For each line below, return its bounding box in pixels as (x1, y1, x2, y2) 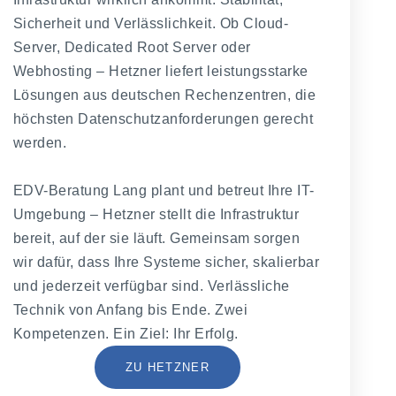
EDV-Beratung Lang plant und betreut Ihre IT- (12, 182, 315, 198)
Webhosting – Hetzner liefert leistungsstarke (12, 63, 308, 79)
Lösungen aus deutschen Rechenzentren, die (12, 87, 316, 103)
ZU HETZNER (125, 360, 209, 374)
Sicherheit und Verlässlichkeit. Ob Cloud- (12, 15, 289, 31)
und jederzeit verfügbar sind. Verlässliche (12, 278, 290, 293)
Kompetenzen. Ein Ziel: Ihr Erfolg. (12, 325, 239, 341)
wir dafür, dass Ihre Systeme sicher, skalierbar (12, 254, 320, 270)
